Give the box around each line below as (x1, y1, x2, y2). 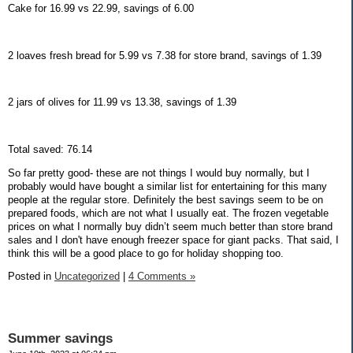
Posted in (8, 270, 54, 283)
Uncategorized (54, 270, 120, 283)
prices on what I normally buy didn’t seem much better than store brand (8, 220, 333, 232)
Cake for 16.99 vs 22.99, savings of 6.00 (8, 2, 194, 14)
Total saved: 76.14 (8, 143, 92, 155)
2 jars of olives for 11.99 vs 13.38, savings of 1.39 (8, 96, 236, 109)
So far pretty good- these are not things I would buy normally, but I (8, 166, 310, 179)
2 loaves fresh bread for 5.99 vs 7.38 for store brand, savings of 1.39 (8, 49, 321, 61)
